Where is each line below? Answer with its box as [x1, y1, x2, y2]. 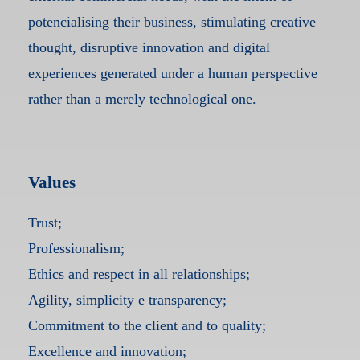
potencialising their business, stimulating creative [27, 14, 316, 31]
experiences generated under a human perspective [27, 65, 317, 82]
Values [27, 173, 76, 193]
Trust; [27, 215, 62, 231]
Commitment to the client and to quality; [27, 317, 266, 334]
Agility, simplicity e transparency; [27, 292, 227, 309]
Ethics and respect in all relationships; [27, 266, 250, 283]
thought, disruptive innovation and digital [27, 39, 270, 56]
